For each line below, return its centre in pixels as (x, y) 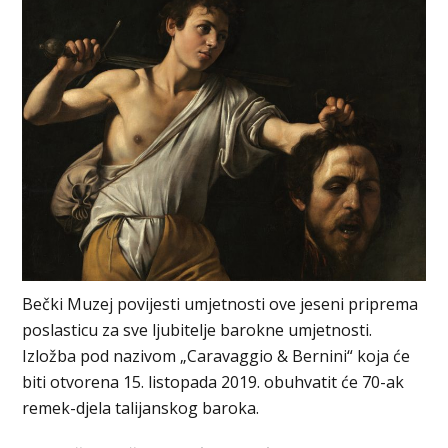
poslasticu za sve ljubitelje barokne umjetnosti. (197, 330)
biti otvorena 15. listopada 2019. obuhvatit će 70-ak (213, 382)
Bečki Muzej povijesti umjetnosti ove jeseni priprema (220, 304)
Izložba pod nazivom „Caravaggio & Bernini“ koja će (216, 356)
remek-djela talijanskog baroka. (141, 408)
